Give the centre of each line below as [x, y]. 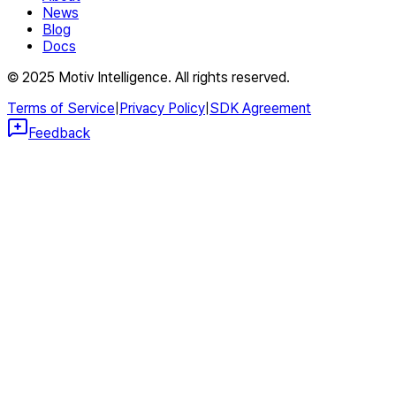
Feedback [59, 133]
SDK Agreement [260, 109]
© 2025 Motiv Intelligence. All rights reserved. [148, 78]
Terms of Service [61, 109]
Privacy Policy [162, 109]
